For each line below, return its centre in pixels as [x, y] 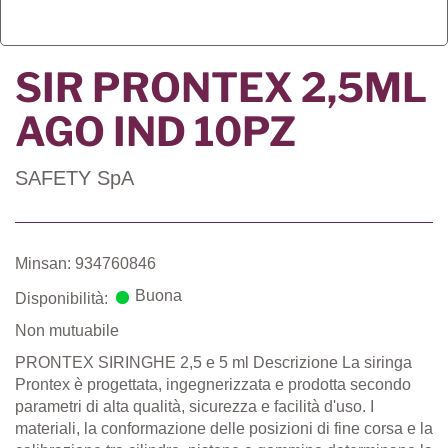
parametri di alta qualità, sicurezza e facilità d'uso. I [194, 407]
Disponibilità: [63, 299]
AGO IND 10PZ [155, 132]
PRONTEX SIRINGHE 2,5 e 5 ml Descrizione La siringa [213, 363]
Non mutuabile [67, 331]
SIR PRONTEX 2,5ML [221, 88]
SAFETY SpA [74, 178]
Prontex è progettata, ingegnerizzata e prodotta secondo [213, 385]
